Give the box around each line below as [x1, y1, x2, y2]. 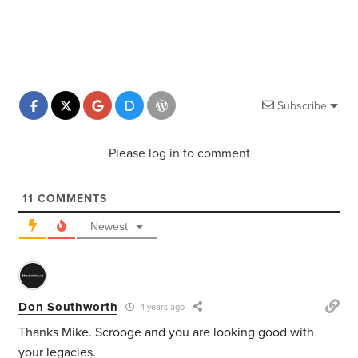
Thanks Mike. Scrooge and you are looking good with [18, 324, 315, 341]
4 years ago [137, 302, 185, 313]
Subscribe [276, 99, 327, 113]
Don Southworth [18, 299, 118, 314]
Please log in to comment [108, 145, 250, 162]
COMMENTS [34, 192, 108, 206]
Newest [90, 220, 129, 233]
